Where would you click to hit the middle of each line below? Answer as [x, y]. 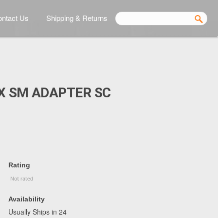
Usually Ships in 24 [37, 212]
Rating [19, 165]
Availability [27, 199]
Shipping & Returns [77, 18]
